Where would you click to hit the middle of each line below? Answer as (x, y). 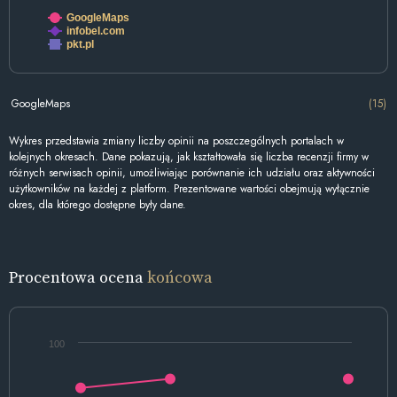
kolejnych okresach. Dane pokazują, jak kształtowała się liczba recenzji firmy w (189, 157)
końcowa (180, 277)
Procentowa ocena (78, 277)
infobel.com (96, 31)
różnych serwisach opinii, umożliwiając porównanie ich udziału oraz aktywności (192, 173)
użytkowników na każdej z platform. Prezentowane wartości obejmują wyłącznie (189, 189)
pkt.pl (80, 45)
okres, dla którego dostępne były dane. (97, 205)
